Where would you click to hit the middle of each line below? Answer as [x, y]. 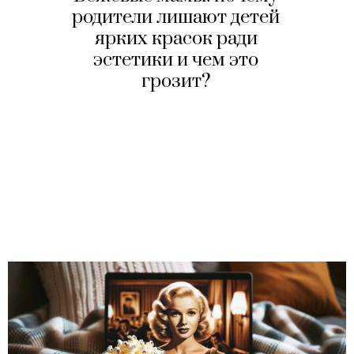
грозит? [176, 82]
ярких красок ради [176, 39]
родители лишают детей [176, 18]
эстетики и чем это [176, 60]
